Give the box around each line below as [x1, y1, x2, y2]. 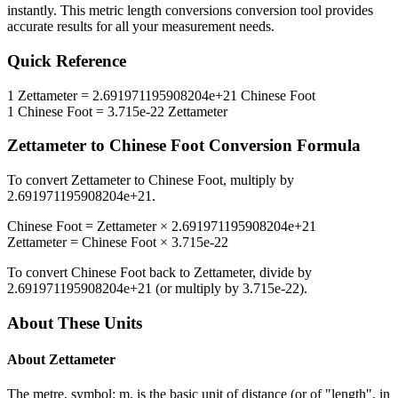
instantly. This [7, 3, 89, 19]
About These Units [7, 313, 142, 332]
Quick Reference [7, 52, 126, 71]
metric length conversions [89, 3, 232, 19]
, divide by [252, 265, 312, 281]
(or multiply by [152, 281, 243, 297]
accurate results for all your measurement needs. [7, 19, 275, 35]
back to [146, 265, 194, 281]
